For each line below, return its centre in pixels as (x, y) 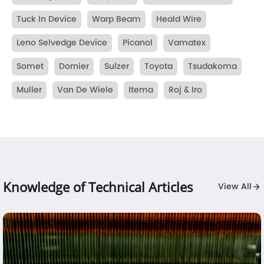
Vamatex (187, 43)
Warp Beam (116, 19)
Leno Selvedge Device (62, 43)
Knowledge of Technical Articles (98, 187)
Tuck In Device (47, 19)
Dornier (74, 67)
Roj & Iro (185, 90)
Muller (29, 90)
